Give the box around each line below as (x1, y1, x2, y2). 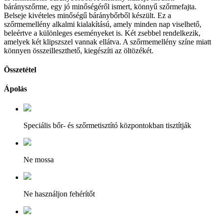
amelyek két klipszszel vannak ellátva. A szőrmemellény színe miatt (4, 37, 211, 46)
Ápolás (4, 85, 27, 93)
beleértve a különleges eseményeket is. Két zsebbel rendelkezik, (4, 28, 200, 37)
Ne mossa (23, 155, 54, 164)
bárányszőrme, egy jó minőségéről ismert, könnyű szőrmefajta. (4, 2, 197, 11)
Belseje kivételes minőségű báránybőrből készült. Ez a (4, 11, 171, 20)
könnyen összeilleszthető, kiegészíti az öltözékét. (4, 46, 153, 55)
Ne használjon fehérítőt (23, 190, 95, 198)
